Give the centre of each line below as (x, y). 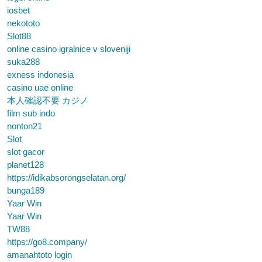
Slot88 (19, 36)
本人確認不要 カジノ (48, 100)
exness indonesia (40, 75)
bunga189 (26, 190)
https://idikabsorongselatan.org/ (66, 177)
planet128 (25, 165)
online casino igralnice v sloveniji (69, 49)
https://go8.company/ (47, 242)
